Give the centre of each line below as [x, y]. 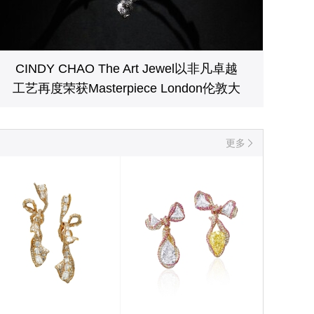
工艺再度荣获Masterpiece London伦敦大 [126, 88]
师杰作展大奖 [126, 108]
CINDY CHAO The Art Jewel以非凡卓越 [126, 69]
